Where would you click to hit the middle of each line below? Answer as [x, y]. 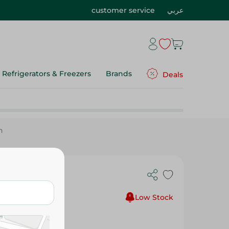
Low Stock [154, 197]
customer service [123, 10]
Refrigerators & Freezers [47, 74]
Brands [119, 74]
